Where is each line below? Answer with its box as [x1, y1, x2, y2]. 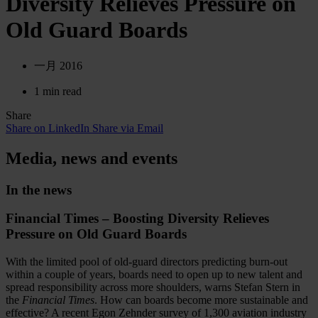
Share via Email [92, 121, 163, 134]
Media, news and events [6, 148, 177, 168]
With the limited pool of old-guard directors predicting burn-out [6, 256, 287, 268]
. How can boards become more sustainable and [94, 294, 308, 307]
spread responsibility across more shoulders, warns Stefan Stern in [6, 281, 300, 294]
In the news [6, 182, 72, 197]
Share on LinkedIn [6, 121, 89, 134]
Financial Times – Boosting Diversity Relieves [6, 211, 269, 226]
